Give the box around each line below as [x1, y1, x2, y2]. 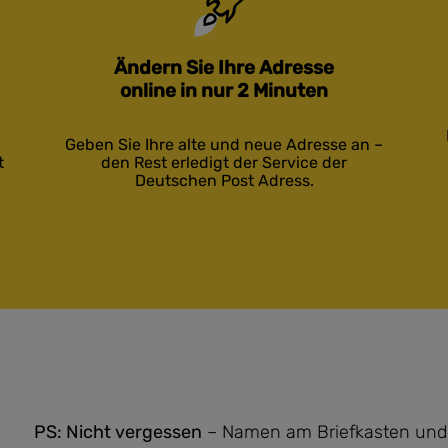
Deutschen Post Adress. [134, 171, 314, 190]
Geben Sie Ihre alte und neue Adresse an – [65, 135, 383, 154]
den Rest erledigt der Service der [101, 153, 347, 172]
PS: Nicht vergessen [34, 421, 202, 443]
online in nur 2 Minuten [120, 79, 328, 102]
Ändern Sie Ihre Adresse [114, 56, 334, 79]
